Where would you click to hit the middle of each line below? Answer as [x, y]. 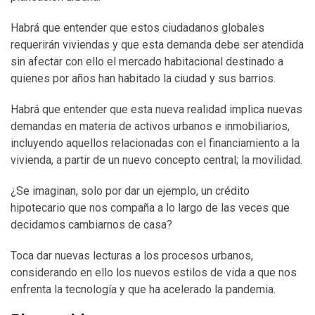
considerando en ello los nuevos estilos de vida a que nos [154, 272]
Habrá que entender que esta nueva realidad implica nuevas [156, 109]
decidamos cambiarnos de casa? [91, 224]
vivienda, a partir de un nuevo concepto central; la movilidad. [156, 160]
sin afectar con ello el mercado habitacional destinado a [147, 61]
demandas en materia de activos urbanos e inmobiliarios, [150, 126]
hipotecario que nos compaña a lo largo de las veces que [150, 207]
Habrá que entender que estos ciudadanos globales [137, 27]
